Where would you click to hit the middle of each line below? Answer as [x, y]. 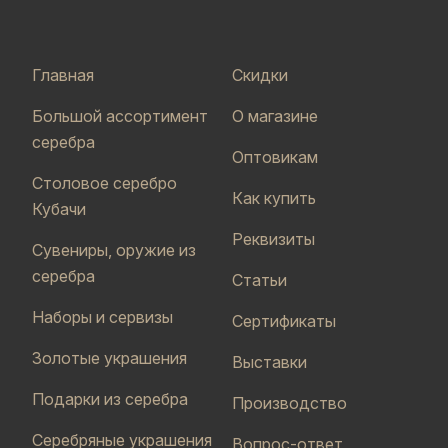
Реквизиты [273, 239]
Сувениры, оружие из [114, 250]
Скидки [260, 75]
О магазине [275, 116]
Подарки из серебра [110, 399]
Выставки [269, 362]
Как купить [274, 198]
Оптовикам [275, 157]
